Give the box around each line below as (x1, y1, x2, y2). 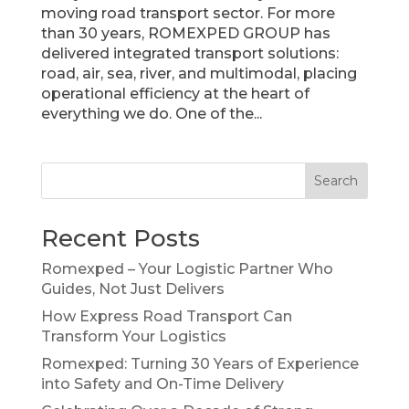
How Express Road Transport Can (40, 308, 292, 326)
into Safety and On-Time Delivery (40, 375, 284, 393)
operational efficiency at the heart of (40, 85, 309, 103)
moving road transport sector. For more (40, 5, 335, 23)
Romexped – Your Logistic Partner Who (40, 260, 333, 278)
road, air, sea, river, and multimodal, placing (40, 65, 357, 83)
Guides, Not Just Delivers (40, 280, 225, 299)
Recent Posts (40, 224, 200, 254)
